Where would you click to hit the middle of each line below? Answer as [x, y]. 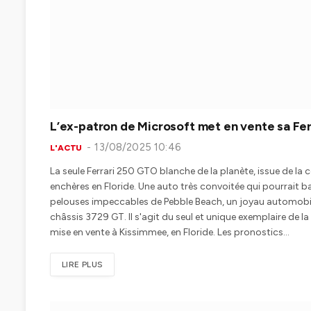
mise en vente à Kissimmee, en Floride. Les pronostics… [170, 233]
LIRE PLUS [83, 265]
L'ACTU [66, 148]
